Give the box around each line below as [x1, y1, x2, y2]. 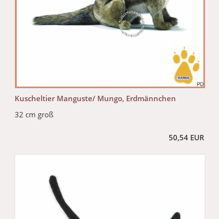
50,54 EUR [169, 132, 204, 143]
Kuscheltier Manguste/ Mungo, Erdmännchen [15, 93, 176, 104]
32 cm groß [15, 109, 53, 120]
